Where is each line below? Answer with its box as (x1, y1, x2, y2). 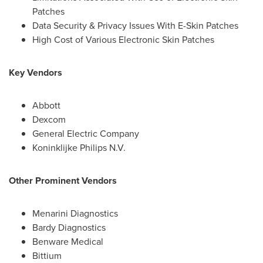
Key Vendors (9, 66, 62, 79)
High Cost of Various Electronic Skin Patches (32, 33, 214, 46)
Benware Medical (32, 235, 103, 248)
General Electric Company (32, 127, 139, 140)
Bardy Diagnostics (32, 221, 106, 234)
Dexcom (32, 113, 66, 126)
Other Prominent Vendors (9, 174, 117, 187)
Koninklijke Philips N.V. (32, 141, 126, 154)
